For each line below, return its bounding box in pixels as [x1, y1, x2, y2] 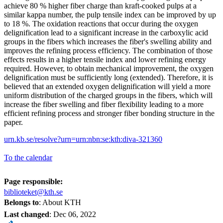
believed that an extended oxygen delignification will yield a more [4, 82, 211, 91]
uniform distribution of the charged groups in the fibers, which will [4, 91, 213, 100]
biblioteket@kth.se [4, 187, 63, 196]
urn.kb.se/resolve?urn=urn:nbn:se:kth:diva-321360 [4, 134, 162, 143]
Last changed [4, 210, 49, 219]
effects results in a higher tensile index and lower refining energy [4, 55, 206, 64]
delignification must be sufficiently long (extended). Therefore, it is [4, 73, 213, 82]
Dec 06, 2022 [53, 210, 96, 219]
